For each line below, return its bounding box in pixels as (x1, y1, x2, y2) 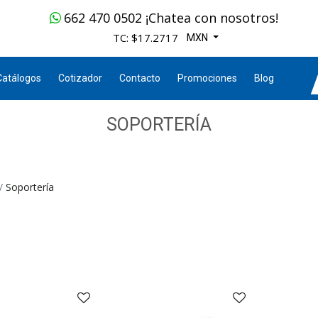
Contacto (119, 72, 161, 84)
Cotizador (58, 72, 103, 84)
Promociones (177, 72, 238, 84)
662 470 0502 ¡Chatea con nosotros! (64, 9, 279, 26)
